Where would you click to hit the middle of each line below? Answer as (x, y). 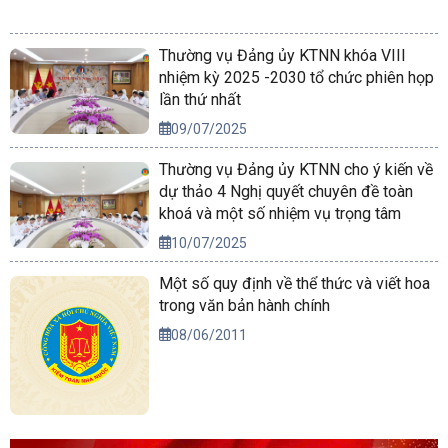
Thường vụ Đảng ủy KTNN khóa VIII (283, 55)
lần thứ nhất (200, 99)
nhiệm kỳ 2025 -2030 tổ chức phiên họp (297, 77)
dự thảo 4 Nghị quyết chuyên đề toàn (286, 191)
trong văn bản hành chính (245, 305)
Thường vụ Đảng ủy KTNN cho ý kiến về (296, 169)
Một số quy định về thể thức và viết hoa (295, 283)
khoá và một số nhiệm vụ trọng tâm (280, 213)
